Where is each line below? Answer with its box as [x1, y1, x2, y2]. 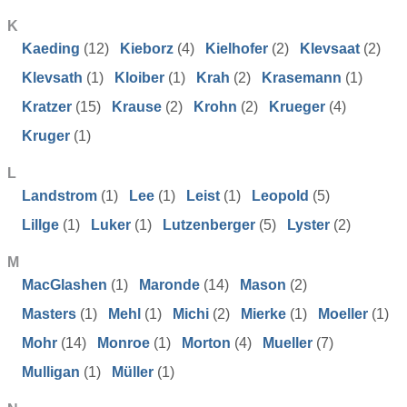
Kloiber [114, 70, 164, 85]
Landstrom [22, 188, 97, 203]
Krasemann [262, 70, 342, 85]
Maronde [139, 277, 200, 293]
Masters [22, 306, 76, 322]
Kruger [22, 128, 70, 144]
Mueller [263, 335, 313, 351]
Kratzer [22, 99, 72, 114]
